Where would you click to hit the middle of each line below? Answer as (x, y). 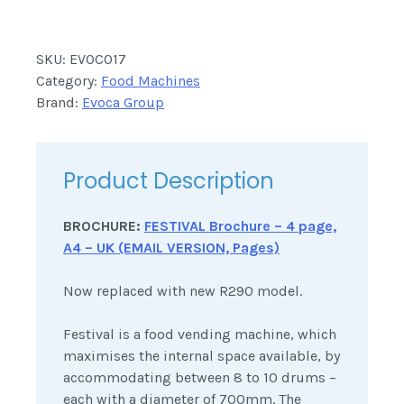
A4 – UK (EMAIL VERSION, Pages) (171, 248)
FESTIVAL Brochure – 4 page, (240, 226)
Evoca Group (123, 103)
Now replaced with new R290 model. (183, 291)
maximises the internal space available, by (202, 356)
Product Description (169, 181)
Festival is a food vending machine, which (200, 335)
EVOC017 (98, 60)
